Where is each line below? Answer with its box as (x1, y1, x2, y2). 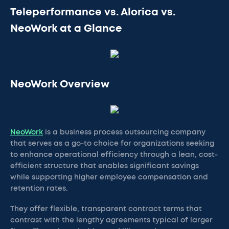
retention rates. (10, 185, 70, 192)
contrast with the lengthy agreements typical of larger (10, 217, 213, 224)
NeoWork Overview (10, 79, 109, 89)
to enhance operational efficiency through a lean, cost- (10, 151, 218, 158)
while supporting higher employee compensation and (10, 174, 208, 181)
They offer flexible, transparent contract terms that (10, 205, 202, 213)
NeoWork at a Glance (10, 24, 122, 34)
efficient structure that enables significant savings (10, 163, 199, 170)
